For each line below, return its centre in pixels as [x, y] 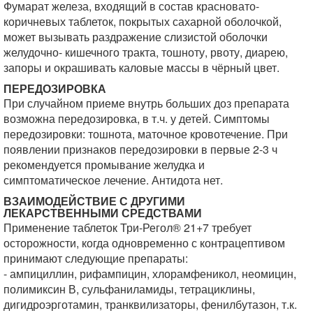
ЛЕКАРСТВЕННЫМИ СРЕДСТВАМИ [103, 213]
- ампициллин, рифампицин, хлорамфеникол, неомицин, [150, 274]
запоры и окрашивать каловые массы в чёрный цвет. [141, 67]
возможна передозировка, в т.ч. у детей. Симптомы [137, 118]
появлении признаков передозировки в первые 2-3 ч [140, 149]
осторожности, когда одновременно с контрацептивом [144, 243]
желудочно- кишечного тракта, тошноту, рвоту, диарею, [146, 52]
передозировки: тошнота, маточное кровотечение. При [146, 134]
